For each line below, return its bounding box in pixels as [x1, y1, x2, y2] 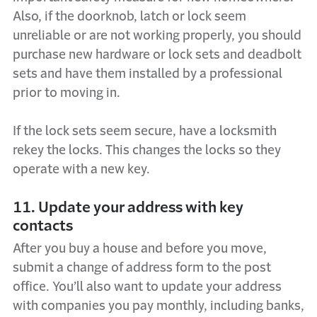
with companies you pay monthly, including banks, [13, 299, 304, 312]
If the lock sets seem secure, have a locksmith [13, 125, 277, 137]
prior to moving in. [13, 86, 120, 99]
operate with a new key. [13, 163, 150, 175]
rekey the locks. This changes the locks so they [13, 144, 281, 156]
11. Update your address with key [13, 200, 243, 214]
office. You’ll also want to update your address [13, 280, 282, 293]
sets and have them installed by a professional [13, 67, 282, 80]
